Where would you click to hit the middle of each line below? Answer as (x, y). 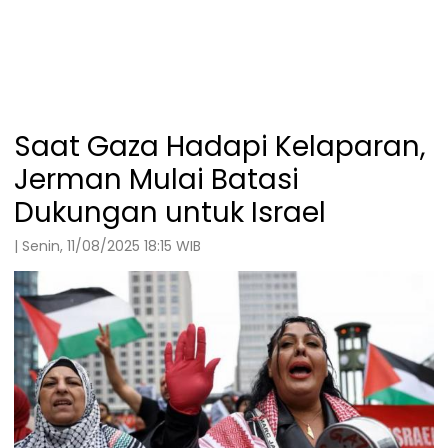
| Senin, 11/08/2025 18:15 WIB (107, 245)
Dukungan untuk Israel (170, 212)
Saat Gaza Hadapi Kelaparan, (220, 146)
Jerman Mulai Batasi (156, 179)
